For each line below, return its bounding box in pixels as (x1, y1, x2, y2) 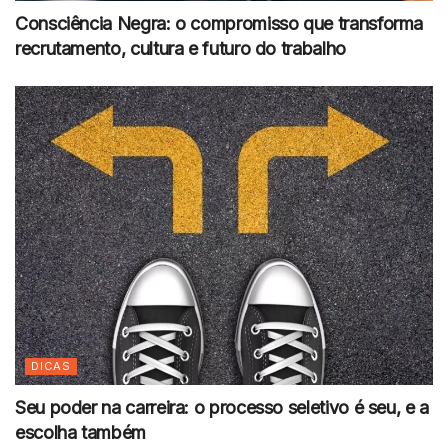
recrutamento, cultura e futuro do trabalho (15, 38, 346, 60)
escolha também (15, 422, 146, 444)
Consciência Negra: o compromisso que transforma (15, 13, 424, 35)
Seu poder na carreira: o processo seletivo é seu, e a (15, 397, 429, 419)
